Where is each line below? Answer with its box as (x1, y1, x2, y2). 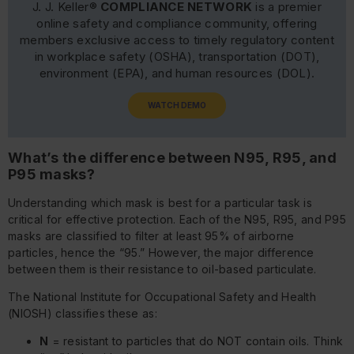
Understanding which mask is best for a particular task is (8, 195, 312, 209)
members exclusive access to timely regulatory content (20, 32, 334, 48)
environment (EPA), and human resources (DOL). (39, 66, 315, 81)
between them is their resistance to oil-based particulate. (8, 262, 317, 276)
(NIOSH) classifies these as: (8, 306, 157, 320)
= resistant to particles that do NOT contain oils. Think (48, 333, 344, 348)
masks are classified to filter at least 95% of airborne (8, 228, 295, 243)
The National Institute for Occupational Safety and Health (8, 289, 316, 303)
